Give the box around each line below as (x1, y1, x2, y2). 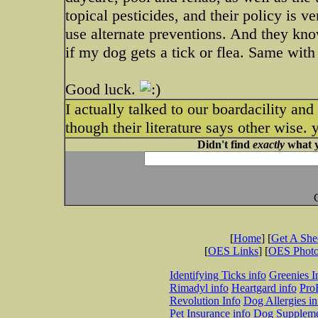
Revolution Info (169, 295, 241, 307)
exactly (252, 138, 285, 150)
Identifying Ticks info (169, 269, 266, 281)
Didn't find (197, 138, 253, 150)
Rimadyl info (169, 282, 229, 294)
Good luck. (65, 80, 140, 98)
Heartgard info (231, 282, 297, 294)
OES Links (208, 245, 258, 257)
